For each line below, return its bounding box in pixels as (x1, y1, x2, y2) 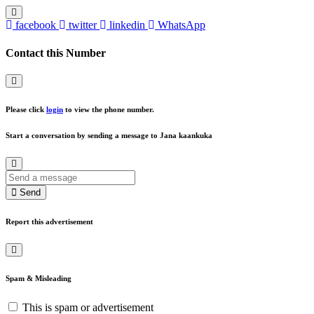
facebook (15, 19, 56, 32)
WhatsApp (158, 19, 205, 32)
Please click (6, 104, 46, 114)
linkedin (109, 19, 145, 32)
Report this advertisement (6, 217, 93, 226)
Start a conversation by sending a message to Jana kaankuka (6, 130, 212, 139)
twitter (69, 19, 97, 32)
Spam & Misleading (6, 273, 71, 282)
